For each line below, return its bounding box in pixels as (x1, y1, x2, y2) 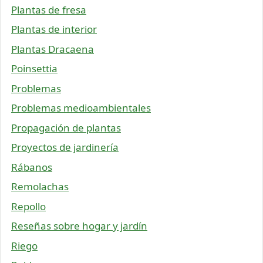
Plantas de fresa (11, 2, 86, 16)
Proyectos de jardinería (11, 140, 119, 154)
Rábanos (11, 160, 52, 174)
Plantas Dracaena (11, 42, 94, 56)
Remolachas (11, 180, 69, 194)
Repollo (11, 199, 46, 213)
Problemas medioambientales (11, 101, 151, 115)
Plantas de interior (11, 22, 97, 36)
